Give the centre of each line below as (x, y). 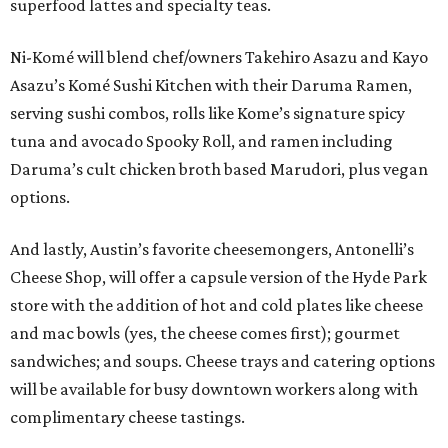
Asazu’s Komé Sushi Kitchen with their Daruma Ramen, (211, 85)
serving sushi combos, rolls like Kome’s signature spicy (207, 113)
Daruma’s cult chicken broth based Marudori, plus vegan (219, 169)
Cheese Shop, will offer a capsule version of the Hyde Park (218, 277)
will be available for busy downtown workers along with (214, 389)
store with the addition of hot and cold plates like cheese (216, 305)
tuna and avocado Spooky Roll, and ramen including (201, 141)
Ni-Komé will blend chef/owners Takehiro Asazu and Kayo (219, 57)
